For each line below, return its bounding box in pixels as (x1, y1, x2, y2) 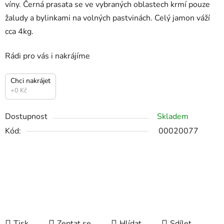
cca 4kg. (5, 26, 33, 37)
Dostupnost (5, 111, 47, 122)
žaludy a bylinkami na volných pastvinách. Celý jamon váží (5, 12, 210, 24)
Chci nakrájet (10, 76, 50, 86)
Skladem (157, 111, 188, 122)
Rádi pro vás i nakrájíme (5, 50, 90, 62)
